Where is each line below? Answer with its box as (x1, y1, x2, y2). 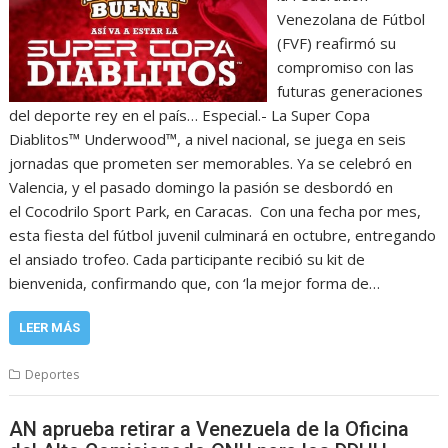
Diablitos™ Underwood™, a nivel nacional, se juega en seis (9, 128, 407, 149)
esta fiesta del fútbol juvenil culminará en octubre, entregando (9, 224, 437, 245)
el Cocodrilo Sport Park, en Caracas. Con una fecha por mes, (9, 200, 422, 221)
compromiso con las (276, 56, 414, 77)
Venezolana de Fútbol (276, 8, 425, 29)
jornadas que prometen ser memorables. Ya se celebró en (9, 152, 413, 173)
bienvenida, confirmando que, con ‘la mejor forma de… (9, 272, 381, 293)
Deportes (25, 365, 80, 383)
